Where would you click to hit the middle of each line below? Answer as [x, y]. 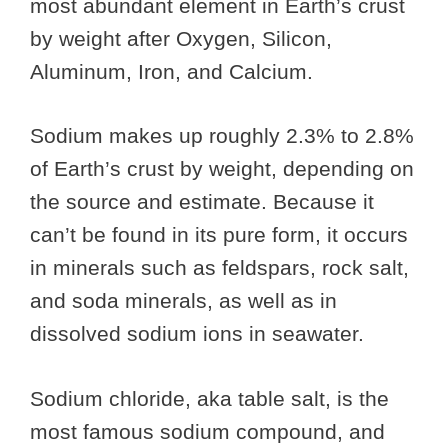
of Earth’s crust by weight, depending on [222, 169]
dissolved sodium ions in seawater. [197, 334]
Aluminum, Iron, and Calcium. [171, 71]
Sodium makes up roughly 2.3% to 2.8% [222, 136]
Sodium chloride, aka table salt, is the [209, 398]
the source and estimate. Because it [202, 202]
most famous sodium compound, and [207, 431]
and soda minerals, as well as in [183, 301]
